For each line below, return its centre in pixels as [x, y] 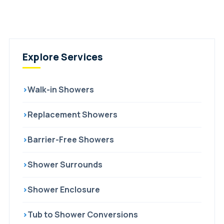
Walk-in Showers [61, 89]
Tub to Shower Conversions [83, 214]
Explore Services [63, 57]
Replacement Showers [72, 114]
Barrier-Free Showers [71, 139]
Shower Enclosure [64, 189]
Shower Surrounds [65, 164]
